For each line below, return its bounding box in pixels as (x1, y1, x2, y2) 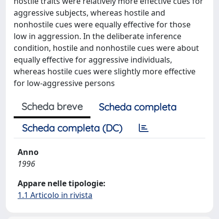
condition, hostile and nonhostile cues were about (14, 43, 199, 53)
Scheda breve (22, 100, 83, 112)
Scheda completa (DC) (22, 122, 122, 134)
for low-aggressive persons (14, 78, 115, 88)
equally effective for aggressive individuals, (14, 54, 172, 65)
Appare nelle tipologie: (18, 178, 106, 189)
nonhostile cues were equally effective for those (14, 19, 191, 30)
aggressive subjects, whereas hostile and (14, 7, 165, 18)
